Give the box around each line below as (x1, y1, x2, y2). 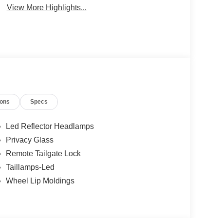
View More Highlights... (6, 3, 87, 12)
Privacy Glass (5, 136, 54, 145)
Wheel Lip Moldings (5, 177, 74, 185)
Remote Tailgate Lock (5, 149, 81, 158)
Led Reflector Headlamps (5, 122, 94, 131)
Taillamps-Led (5, 163, 54, 172)
